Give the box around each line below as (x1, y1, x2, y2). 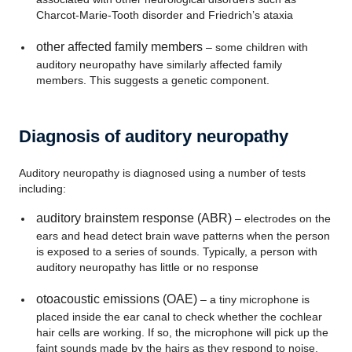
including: (19, 182, 66, 195)
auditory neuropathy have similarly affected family (35, 58, 282, 71)
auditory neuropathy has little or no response (35, 261, 258, 273)
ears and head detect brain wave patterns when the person (35, 229, 330, 242)
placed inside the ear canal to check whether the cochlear (35, 310, 322, 323)
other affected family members (35, 40, 203, 53)
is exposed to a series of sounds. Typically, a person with (35, 245, 317, 258)
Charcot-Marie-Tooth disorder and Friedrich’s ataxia (35, 9, 293, 21)
